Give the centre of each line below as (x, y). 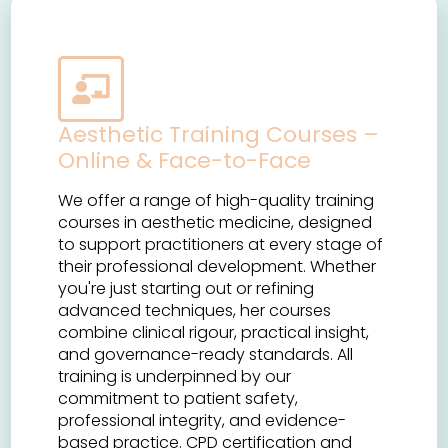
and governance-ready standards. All (206, 355)
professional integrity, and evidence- (202, 421)
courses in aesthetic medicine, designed (215, 223)
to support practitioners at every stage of (221, 245)
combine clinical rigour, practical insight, (214, 333)
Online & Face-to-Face (185, 161)
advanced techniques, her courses (195, 311)
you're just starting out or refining (186, 289)
